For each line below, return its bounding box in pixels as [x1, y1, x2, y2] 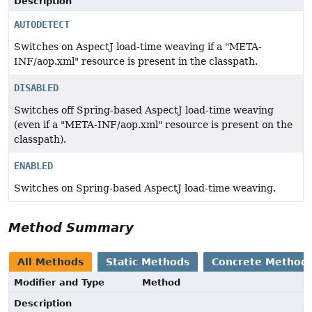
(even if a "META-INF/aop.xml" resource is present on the [14, 119, 292, 131]
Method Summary [8, 220, 134, 235]
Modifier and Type [14, 277, 104, 288]
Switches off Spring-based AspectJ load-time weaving [14, 104, 274, 116]
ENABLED [14, 160, 53, 172]
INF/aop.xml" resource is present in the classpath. [14, 56, 258, 68]
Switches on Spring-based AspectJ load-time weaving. [14, 182, 276, 194]
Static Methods [106, 256, 189, 268]
